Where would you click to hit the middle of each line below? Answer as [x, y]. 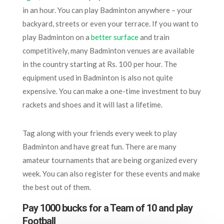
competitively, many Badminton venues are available [108, 50]
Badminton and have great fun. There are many [99, 146]
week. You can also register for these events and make [111, 173]
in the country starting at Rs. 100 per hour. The [99, 64]
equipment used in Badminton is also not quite [97, 77]
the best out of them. [56, 187]
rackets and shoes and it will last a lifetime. [92, 104]
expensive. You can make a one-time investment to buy [111, 91]
